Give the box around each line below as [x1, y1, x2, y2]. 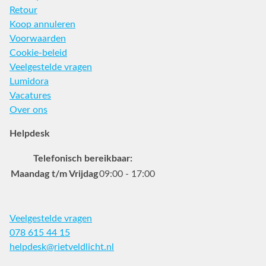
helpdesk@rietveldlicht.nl [9, 242, 114, 252]
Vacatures [9, 90, 51, 100]
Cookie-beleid [9, 47, 67, 58]
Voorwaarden [9, 33, 66, 43]
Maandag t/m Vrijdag [11, 169, 98, 179]
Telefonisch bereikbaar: [33, 153, 132, 163]
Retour [9, 5, 37, 15]
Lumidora [9, 76, 49, 86]
